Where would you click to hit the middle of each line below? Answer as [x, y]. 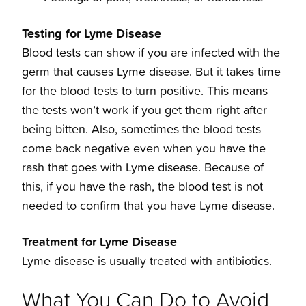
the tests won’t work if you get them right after [144, 110]
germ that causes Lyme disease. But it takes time [151, 72]
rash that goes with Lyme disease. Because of [143, 167]
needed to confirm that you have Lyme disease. [148, 206]
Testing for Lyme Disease [92, 33]
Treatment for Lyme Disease [99, 241]
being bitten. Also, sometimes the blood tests [141, 129]
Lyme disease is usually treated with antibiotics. [147, 261]
